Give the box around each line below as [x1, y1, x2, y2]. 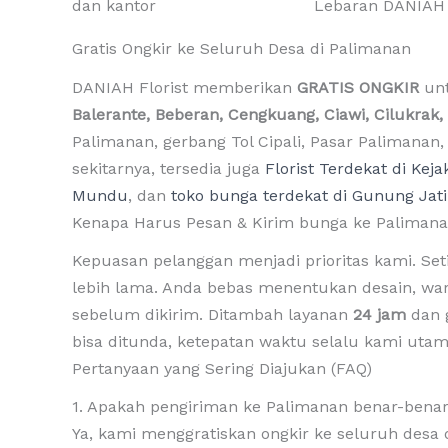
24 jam [353, 304, 406, 324]
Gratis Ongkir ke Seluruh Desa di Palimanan [72, 39, 411, 59]
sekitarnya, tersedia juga [72, 158, 265, 178]
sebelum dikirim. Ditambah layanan [72, 304, 353, 324]
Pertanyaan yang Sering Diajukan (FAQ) [72, 358, 372, 378]
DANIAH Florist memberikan [72, 77, 297, 97]
